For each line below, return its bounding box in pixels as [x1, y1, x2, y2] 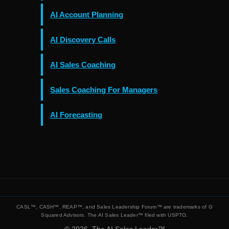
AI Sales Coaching [50, 60, 116, 70]
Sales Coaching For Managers [50, 85, 158, 95]
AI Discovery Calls [50, 35, 116, 44]
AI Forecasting [50, 110, 103, 120]
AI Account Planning [50, 10, 124, 19]
